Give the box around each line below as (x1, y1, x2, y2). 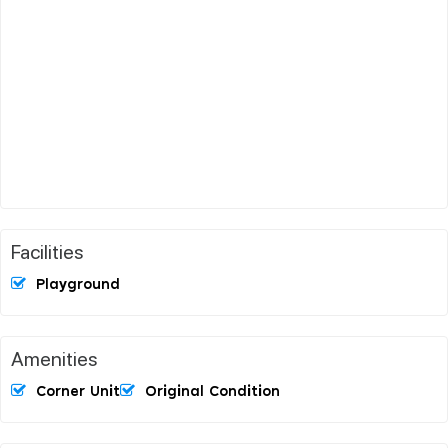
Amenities (11, 344, 98, 371)
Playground (36, 277, 120, 292)
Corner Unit (36, 384, 120, 399)
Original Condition (145, 384, 280, 399)
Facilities (11, 237, 84, 264)
